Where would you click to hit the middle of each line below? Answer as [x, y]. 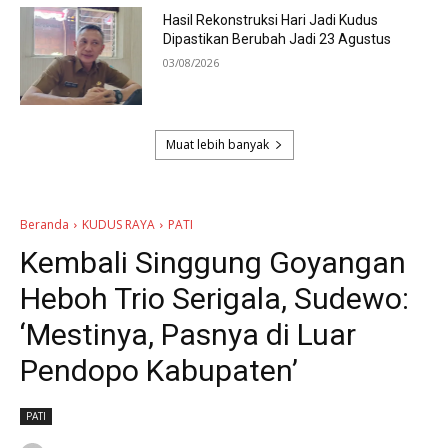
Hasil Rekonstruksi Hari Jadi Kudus [270, 20]
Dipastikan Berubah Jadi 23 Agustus [276, 39]
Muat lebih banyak [217, 144]
